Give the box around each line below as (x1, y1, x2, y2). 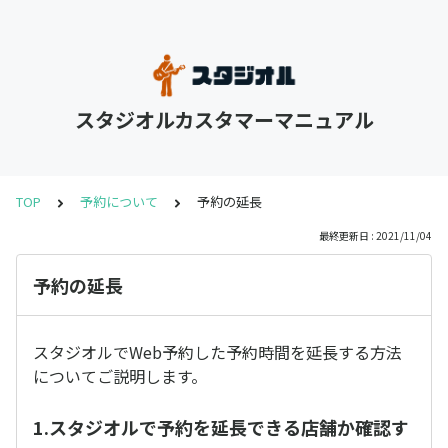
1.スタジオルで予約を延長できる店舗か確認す (33, 413, 409, 440)
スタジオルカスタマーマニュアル (74, 105, 374, 134)
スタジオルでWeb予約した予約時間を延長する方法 (33, 340, 402, 364)
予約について (80, 192, 158, 211)
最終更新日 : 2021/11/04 (319, 228, 432, 243)
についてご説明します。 (33, 364, 207, 388)
